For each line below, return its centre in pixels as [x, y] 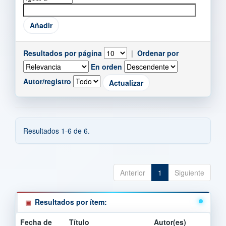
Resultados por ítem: [71, 202]
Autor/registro [47, 81]
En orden [106, 66]
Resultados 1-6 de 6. [56, 130]
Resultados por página [63, 53]
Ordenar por [158, 53]
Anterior [133, 172]
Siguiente [189, 172]
